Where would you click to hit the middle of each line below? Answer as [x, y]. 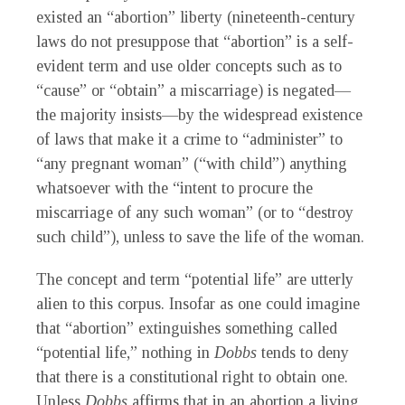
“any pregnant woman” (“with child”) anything [192, 164]
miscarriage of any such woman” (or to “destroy [195, 213]
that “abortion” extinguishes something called [187, 329]
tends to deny [305, 353]
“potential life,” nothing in [125, 353]
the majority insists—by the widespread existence [199, 115]
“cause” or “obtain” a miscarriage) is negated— [193, 91]
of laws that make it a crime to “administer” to [189, 140]
